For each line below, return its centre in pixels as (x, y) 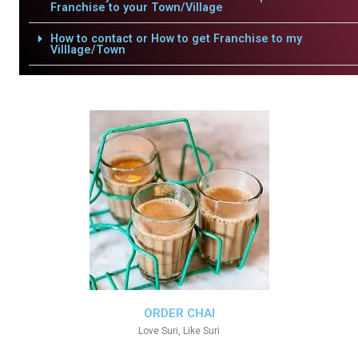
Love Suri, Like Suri (179, 331)
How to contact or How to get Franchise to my (176, 38)
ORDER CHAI (179, 313)
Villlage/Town (88, 50)
